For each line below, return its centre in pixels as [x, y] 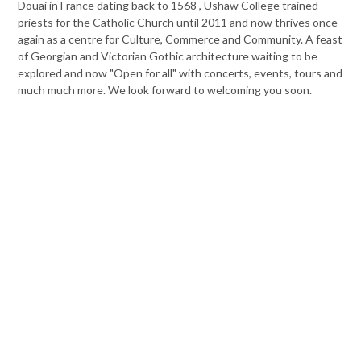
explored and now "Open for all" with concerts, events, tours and [180, 73]
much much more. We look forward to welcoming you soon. [166, 90]
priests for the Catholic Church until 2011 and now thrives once [178, 22]
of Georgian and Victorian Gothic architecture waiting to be [168, 56]
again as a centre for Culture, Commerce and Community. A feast [180, 39]
